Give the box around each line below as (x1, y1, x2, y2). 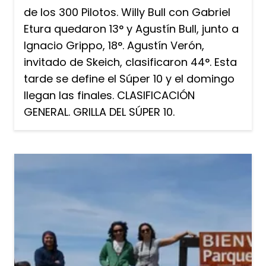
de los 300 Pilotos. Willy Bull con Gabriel (24, 4, 230, 20)
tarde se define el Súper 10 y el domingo (24, 71, 235, 86)
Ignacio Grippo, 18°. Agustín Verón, (24, 37, 204, 53)
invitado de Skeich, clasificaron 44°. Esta (24, 54, 237, 69)
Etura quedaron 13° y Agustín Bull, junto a (24, 21, 239, 36)
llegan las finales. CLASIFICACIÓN (24, 87, 195, 103)
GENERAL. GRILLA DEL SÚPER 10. (24, 104, 175, 119)
